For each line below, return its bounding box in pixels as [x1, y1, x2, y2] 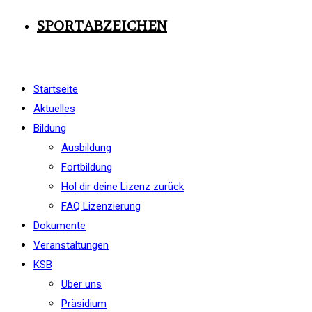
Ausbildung [61, 141, 111, 154]
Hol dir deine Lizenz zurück [61, 180, 184, 193]
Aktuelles [33, 102, 75, 115]
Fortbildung [61, 161, 112, 173]
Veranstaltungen [33, 239, 109, 251]
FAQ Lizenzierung [61, 200, 141, 212]
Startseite [33, 83, 78, 95]
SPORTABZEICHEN [37, 17, 167, 34]
